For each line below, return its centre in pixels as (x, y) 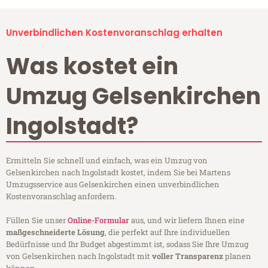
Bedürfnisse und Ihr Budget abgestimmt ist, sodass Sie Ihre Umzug (127, 244)
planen (237, 256)
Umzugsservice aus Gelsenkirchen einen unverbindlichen (113, 185)
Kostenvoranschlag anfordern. (61, 197)
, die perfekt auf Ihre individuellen (167, 232)
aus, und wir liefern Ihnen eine (187, 220)
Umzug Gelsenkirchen (133, 96)
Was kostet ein (92, 66)
